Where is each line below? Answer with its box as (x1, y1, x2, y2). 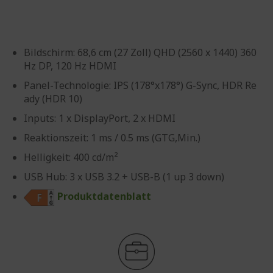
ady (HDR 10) (24, 92, 82, 105)
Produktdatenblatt (57, 190, 151, 203)
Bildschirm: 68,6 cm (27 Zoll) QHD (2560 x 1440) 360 (24, 46, 257, 59)
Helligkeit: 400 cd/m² (24, 151, 118, 164)
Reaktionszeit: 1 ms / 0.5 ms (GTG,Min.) (24, 131, 200, 144)
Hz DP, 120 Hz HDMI (24, 59, 116, 73)
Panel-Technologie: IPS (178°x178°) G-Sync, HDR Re (24, 79, 257, 92)
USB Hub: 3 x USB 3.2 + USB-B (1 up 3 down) (24, 170, 224, 183)
